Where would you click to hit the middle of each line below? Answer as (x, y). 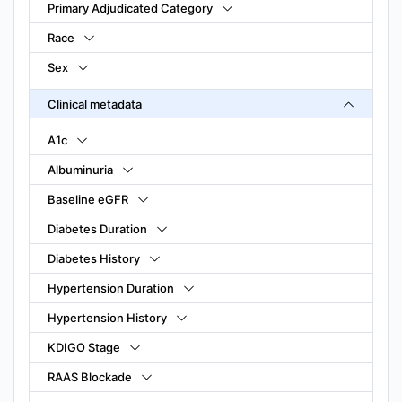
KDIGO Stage (84, 347)
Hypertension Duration (111, 288)
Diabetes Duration (97, 228)
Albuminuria (80, 169)
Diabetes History (94, 258)
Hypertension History (107, 317)
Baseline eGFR (88, 199)
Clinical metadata (95, 104)
